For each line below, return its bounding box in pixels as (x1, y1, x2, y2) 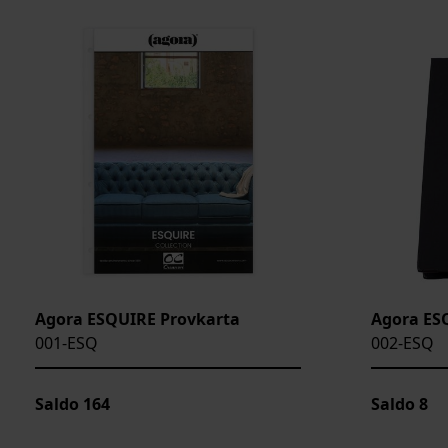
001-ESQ (35, 331, 98, 354)
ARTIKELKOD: (35, 77, 124, 97)
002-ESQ (371, 331, 434, 354)
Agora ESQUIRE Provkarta (35, 307, 240, 330)
